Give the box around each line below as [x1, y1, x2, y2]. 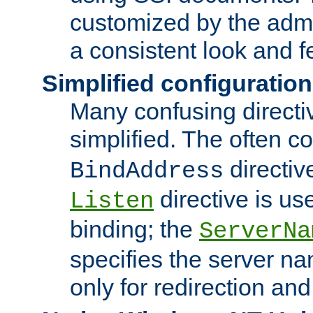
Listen [70, 187, 154, 214]
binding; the [70, 215, 199, 242]
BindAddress [70, 157, 224, 184]
